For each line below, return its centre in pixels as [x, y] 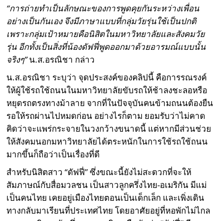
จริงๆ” [17, 59]
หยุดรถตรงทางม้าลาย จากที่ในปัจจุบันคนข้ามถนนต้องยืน [110, 103]
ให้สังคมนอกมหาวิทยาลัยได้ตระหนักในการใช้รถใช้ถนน [107, 141]
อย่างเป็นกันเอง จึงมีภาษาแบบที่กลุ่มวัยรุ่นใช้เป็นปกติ [102, 21]
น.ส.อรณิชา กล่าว [61, 59]
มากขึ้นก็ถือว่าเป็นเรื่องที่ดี [53, 154]
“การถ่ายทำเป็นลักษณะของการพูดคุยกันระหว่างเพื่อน [103, 8]
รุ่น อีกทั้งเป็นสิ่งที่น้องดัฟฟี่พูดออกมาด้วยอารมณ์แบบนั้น [106, 46]
